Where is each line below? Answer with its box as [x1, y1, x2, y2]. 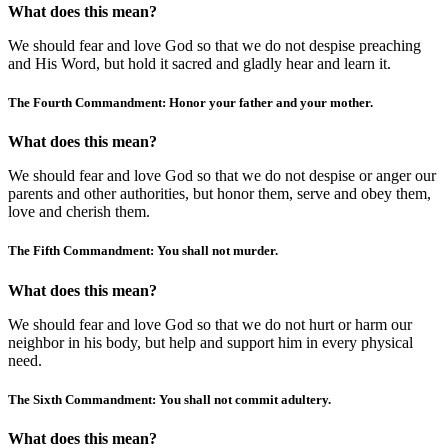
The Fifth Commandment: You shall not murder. [8, 243, 278, 259]
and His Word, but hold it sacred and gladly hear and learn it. [8, 54, 391, 72]
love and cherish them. [8, 203, 150, 221]
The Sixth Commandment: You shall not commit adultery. [8, 391, 331, 407]
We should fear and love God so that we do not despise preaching [8, 36, 421, 54]
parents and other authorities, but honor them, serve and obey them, [8, 185, 431, 203]
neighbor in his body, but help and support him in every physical [8, 333, 413, 351]
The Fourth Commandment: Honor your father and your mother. [8, 95, 373, 111]
